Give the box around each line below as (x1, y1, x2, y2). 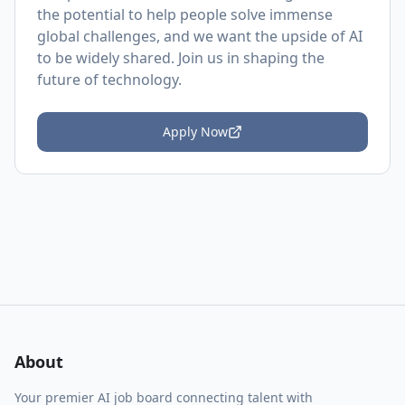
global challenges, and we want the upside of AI (37, 26, 363, 46)
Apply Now (163, 123, 228, 140)
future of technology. (37, 70, 182, 89)
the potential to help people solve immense (37, 5, 333, 24)
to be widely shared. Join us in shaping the (37, 48, 325, 68)
